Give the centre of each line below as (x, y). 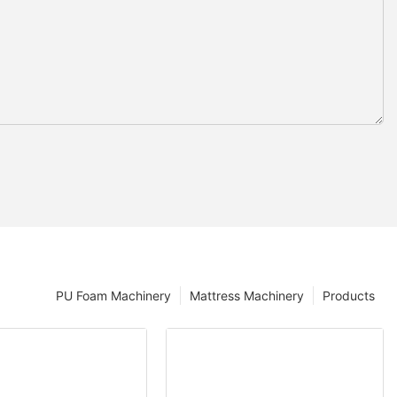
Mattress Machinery (247, 295)
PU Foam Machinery (113, 295)
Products (349, 295)
